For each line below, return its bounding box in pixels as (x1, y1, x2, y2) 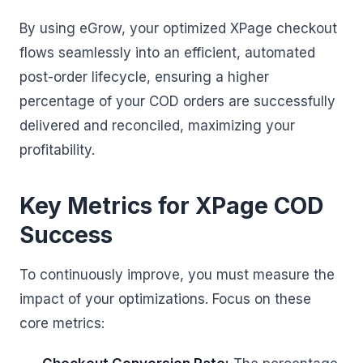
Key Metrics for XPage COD (19, 192, 323, 220)
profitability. (19, 142, 95, 158)
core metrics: (19, 315, 105, 331)
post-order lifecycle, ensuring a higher (19, 69, 269, 85)
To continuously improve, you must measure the (19, 267, 335, 283)
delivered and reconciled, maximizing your (19, 117, 295, 134)
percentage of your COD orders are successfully (19, 93, 335, 109)
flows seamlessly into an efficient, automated (19, 45, 315, 61)
